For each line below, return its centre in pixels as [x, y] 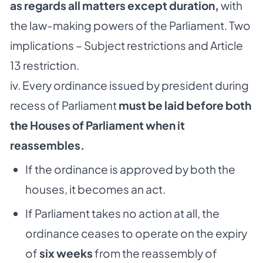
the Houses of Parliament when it [97, 125]
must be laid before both [185, 105]
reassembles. [47, 145]
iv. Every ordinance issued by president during [129, 85]
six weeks [66, 253]
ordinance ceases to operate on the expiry [136, 233]
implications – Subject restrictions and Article [127, 45]
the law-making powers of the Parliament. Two [130, 26]
